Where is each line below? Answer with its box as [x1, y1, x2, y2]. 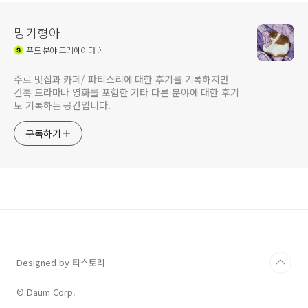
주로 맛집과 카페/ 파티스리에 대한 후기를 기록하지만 [14, 72, 230, 87]
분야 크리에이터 [41, 43, 96, 56]
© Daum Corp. [16, 285, 76, 299]
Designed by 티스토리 [16, 256, 105, 269]
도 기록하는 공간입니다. [14, 98, 111, 113]
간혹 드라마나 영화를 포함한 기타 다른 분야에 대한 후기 [14, 85, 239, 100]
